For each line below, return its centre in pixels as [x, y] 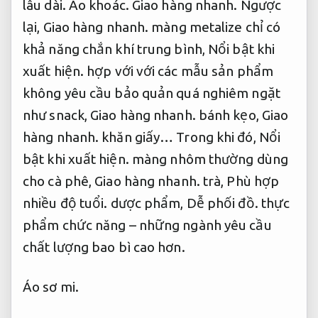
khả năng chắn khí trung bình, [115, 49]
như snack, [57, 115]
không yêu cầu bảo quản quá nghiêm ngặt [152, 93]
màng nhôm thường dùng [209, 159]
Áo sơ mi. [51, 286]
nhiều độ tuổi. [65, 203]
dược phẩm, [147, 203]
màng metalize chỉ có [215, 27]
